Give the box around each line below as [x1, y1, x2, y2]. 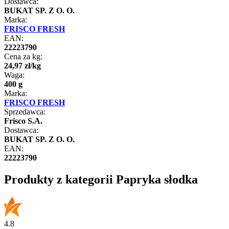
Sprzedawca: [4, 107, 45, 116]
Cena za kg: [4, 52, 42, 61]
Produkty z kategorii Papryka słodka [4, 172, 198, 186]
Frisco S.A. [4, 116, 42, 125]
